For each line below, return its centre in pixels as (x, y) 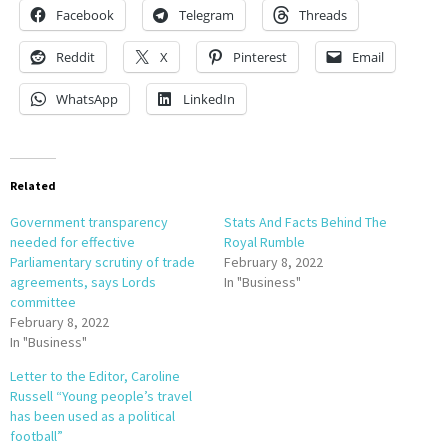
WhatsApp (87, 98)
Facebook (85, 14)
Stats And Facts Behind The (305, 221)
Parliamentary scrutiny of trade (102, 261)
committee (43, 301)
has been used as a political (92, 415)
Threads (323, 14)
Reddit (75, 56)
